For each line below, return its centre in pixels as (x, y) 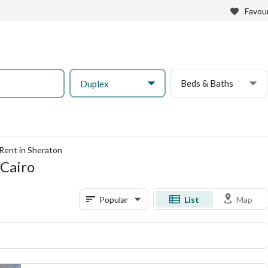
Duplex (94, 83)
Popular (114, 199)
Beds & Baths (207, 83)
